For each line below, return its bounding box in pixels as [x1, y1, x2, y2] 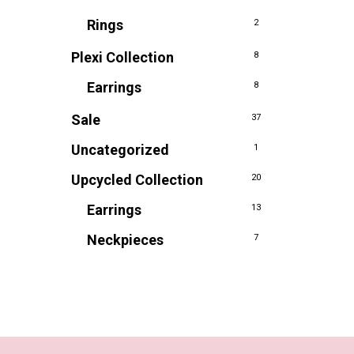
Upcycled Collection [71, 171, 203, 188]
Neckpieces [87, 232, 164, 248]
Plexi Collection [71, 49, 174, 66]
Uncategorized [71, 141, 169, 158]
